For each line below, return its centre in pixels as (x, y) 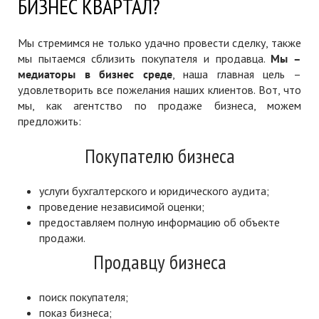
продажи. (62, 238)
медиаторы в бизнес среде (95, 74)
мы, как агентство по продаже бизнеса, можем (159, 105)
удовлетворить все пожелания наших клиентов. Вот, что (159, 90)
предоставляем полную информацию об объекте (159, 222)
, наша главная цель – (237, 74)
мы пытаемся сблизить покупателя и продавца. (145, 58)
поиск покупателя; (84, 297)
